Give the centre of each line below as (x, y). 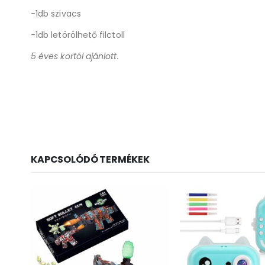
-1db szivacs (56, 14)
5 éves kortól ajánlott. (75, 56)
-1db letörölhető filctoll (78, 35)
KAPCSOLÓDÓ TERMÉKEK (90, 159)
